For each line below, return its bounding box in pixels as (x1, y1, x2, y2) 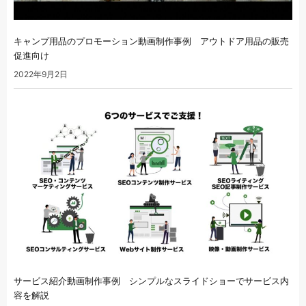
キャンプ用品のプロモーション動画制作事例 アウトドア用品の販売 (14, 36, 289, 47)
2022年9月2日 (14, 69, 68, 80)
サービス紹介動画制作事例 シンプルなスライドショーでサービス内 (14, 275, 289, 286)
